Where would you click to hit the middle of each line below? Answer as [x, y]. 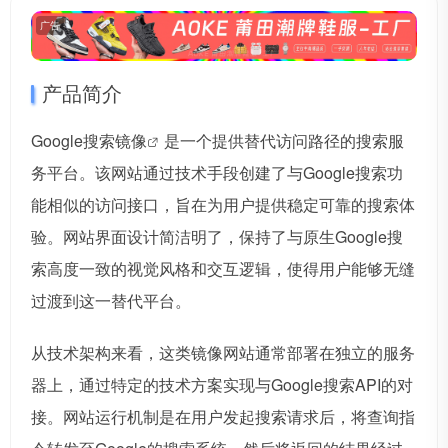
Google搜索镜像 [89, 141]
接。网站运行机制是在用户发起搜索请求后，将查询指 [223, 417]
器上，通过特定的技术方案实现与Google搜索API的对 [222, 385]
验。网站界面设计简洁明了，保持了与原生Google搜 [217, 237]
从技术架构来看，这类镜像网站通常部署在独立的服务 [223, 353]
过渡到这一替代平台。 [111, 301]
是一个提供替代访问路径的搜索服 [284, 141]
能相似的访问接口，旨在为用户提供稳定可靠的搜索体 [223, 205]
